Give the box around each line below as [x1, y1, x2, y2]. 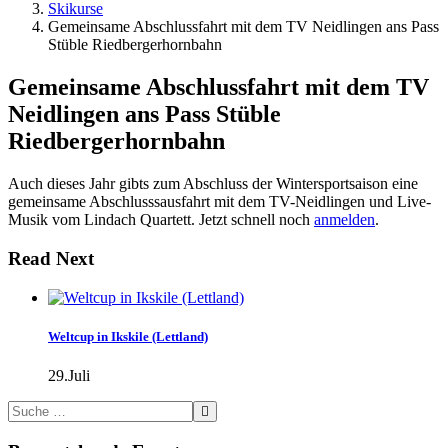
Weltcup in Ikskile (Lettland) [48, 328, 208, 344]
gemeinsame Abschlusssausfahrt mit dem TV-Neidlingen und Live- [8, 193, 431, 211]
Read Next [8, 247, 94, 269]
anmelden [314, 211, 375, 229]
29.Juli [48, 366, 90, 384]
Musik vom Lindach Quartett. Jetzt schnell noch [8, 211, 314, 229]
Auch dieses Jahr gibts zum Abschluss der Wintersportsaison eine [8, 175, 418, 193]
